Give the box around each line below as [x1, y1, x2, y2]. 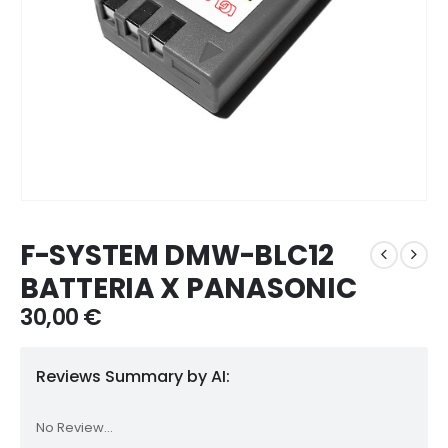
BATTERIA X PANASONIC [20, 268, 357, 308]
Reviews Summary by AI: [35, 364, 230, 388]
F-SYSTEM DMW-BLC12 [20, 235, 334, 275]
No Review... [35, 417, 113, 437]
